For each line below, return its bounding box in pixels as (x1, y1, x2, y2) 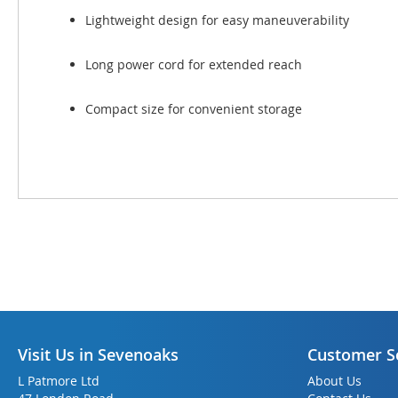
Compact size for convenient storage (85, 100, 302, 117)
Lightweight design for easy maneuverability (85, 12, 349, 28)
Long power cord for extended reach (85, 56, 302, 73)
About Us (307, 372, 362, 390)
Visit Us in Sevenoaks (18, 344, 179, 366)
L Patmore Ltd (18, 372, 99, 390)
